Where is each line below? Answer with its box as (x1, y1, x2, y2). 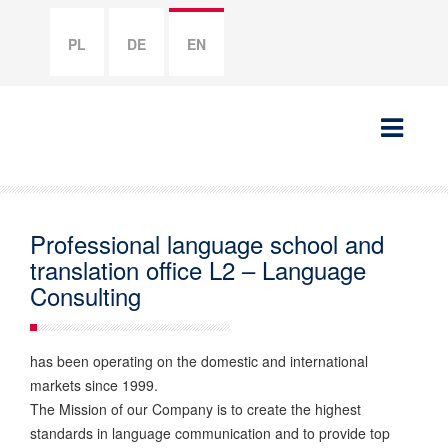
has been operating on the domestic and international (30, 351, 368, 371)
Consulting (30, 278, 141, 313)
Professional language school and (30, 226, 384, 261)
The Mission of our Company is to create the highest (30, 399, 361, 419)
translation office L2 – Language (30, 252, 366, 287)
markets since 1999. (30, 375, 158, 395)
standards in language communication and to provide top (30, 423, 390, 443)
